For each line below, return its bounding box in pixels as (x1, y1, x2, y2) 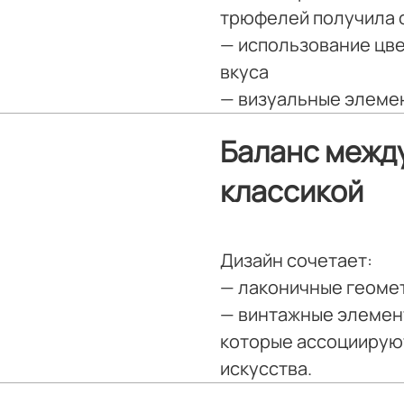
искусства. (220, 356, 312, 381)
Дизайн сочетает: (220, 248, 372, 272)
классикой (220, 171, 363, 211)
